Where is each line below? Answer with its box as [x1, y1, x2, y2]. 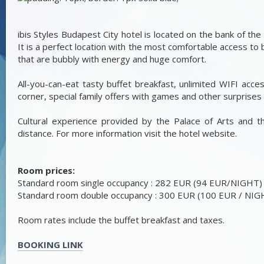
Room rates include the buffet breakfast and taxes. [18, 214, 225, 226]
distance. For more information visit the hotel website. [18, 127, 237, 139]
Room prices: [18, 164, 75, 176]
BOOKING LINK [18, 239, 83, 250]
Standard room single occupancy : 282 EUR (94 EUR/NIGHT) [18, 177, 262, 189]
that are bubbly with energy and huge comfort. [18, 53, 206, 65]
